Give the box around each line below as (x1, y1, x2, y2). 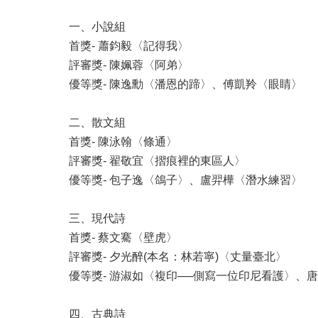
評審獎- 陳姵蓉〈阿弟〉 (69, 58, 189, 71)
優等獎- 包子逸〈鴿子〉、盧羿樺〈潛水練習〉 (69, 173, 302, 186)
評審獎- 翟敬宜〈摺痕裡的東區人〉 (69, 154, 246, 167)
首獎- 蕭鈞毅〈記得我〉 (69, 39, 189, 52)
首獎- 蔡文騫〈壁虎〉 (69, 231, 177, 243)
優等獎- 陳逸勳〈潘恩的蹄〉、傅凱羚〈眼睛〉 (69, 77, 302, 90)
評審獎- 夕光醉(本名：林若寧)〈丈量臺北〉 (69, 250, 287, 263)
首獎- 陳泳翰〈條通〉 (69, 135, 177, 148)
